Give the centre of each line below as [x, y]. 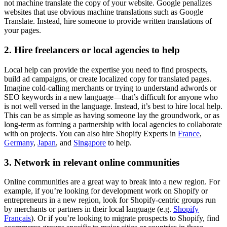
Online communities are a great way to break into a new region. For [112, 182]
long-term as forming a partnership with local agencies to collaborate [113, 124]
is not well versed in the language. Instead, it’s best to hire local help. [113, 106]
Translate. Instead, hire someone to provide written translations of [108, 21]
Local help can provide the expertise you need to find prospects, [106, 69]
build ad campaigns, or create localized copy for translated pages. [108, 79]
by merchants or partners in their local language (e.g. [89, 209]
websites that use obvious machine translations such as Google [104, 12]
